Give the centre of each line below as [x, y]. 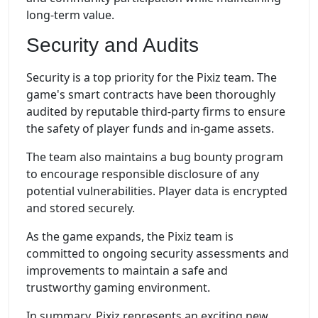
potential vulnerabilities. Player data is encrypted [157, 191]
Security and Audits [113, 45]
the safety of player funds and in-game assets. [150, 129]
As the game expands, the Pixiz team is [130, 237]
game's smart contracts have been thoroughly [151, 95]
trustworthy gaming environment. [118, 288]
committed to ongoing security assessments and [158, 254]
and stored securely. [81, 208]
